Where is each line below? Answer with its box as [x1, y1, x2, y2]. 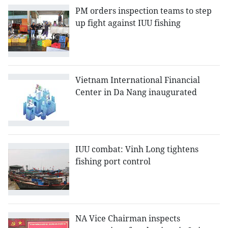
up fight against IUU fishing [75, 17, 181, 28]
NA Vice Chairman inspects [75, 213, 180, 224]
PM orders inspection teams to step [75, 5, 212, 16]
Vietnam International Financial [75, 74, 200, 86]
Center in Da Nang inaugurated [75, 87, 197, 98]
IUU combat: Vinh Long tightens [75, 144, 198, 155]
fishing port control [75, 156, 151, 167]
